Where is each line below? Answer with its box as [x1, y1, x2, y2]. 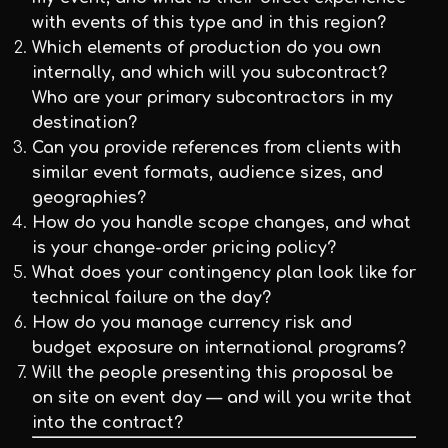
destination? [32, 114, 137, 132]
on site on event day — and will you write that [32, 389, 412, 407]
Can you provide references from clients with [32, 139, 401, 157]
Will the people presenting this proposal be [32, 364, 393, 382]
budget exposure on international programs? [32, 339, 406, 357]
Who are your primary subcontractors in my [32, 89, 393, 107]
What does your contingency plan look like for [32, 264, 416, 282]
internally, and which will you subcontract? [32, 64, 387, 82]
